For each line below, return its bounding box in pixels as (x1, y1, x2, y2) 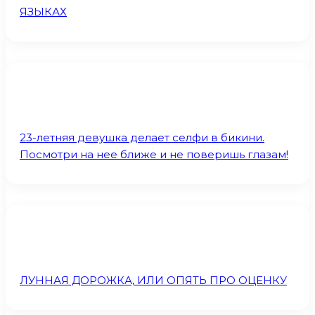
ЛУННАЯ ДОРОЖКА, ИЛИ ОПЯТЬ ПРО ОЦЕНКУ (20, 274, 287, 287)
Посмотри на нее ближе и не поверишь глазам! (20, 148, 288, 161)
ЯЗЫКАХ (20, 5, 67, 18)
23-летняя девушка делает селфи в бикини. (20, 131, 264, 144)
